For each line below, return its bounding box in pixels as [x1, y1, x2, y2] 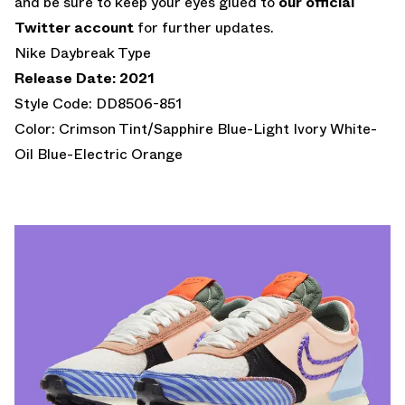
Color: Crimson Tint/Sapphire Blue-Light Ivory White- [14, 118, 377, 139]
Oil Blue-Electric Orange [14, 143, 183, 165]
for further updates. [134, 16, 274, 38]
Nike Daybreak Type [14, 42, 151, 63]
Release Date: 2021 [14, 67, 155, 89]
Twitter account [14, 16, 134, 38]
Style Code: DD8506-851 [14, 92, 182, 114]
